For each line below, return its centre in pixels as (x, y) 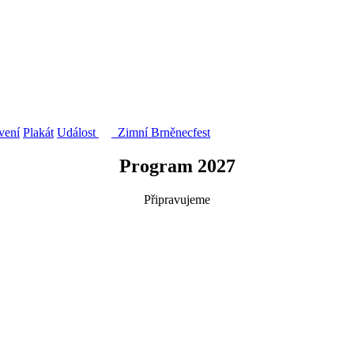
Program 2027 (177, 166)
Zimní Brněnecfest (162, 133)
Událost (76, 133)
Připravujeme (177, 200)
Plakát (38, 133)
